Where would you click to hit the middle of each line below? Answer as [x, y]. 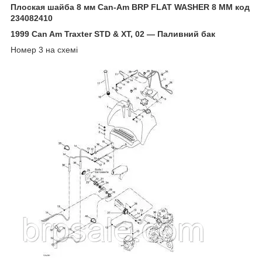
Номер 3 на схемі [44, 49]
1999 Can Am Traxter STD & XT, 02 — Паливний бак [113, 34]
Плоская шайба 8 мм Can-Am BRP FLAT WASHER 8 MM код [130, 7]
